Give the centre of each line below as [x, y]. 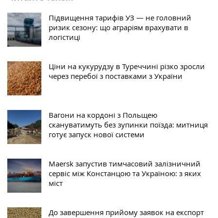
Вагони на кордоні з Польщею [103, 115]
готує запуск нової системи [97, 134]
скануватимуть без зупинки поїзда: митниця [128, 124]
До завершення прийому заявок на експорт [126, 212]
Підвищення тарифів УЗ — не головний [120, 17]
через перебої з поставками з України [116, 76]
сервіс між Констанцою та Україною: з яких [125, 173]
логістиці [64, 37]
